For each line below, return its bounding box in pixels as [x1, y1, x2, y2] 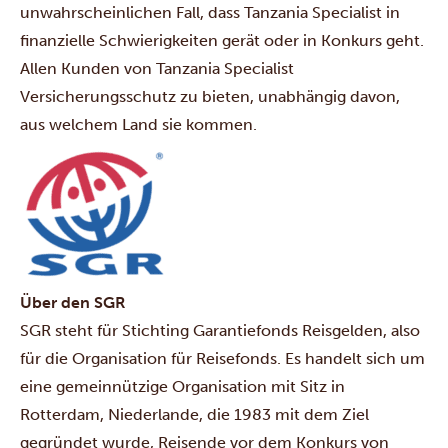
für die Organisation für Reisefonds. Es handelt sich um [20, 348, 425, 368]
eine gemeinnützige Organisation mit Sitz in [20, 376, 345, 396]
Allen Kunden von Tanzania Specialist [20, 58, 294, 78]
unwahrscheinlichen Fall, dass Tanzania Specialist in [20, 2, 400, 22]
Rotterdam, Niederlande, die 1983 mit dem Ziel [20, 404, 369, 424]
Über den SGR [20, 292, 126, 312]
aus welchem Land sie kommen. [20, 114, 257, 134]
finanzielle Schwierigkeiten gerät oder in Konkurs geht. [20, 30, 424, 50]
